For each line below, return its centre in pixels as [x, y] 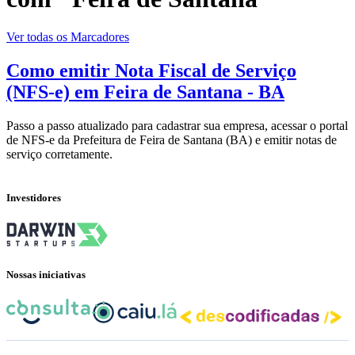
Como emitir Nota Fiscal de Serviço [151, 71]
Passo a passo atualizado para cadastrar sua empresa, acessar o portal [177, 126]
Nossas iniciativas [46, 274]
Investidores [34, 198]
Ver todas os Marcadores [68, 37]
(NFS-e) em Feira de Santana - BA [145, 92]
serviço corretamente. [59, 154]
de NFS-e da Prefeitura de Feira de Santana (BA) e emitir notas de [172, 140]
